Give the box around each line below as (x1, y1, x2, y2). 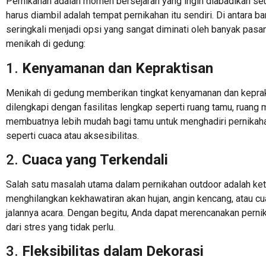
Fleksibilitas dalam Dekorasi (22, 243, 204, 260)
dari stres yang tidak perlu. (6, 221, 115, 233)
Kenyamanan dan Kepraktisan (22, 59, 213, 77)
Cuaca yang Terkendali (22, 151, 168, 168)
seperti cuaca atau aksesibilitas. (6, 129, 139, 141)
